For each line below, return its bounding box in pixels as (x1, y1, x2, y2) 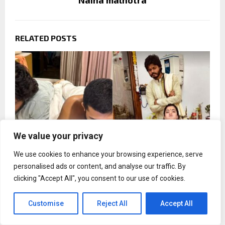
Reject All (96, 199, 128, 207)
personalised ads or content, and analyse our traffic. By (14, 162, 186, 170)
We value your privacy (14, 131, 103, 141)
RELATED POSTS (15, 33, 77, 43)
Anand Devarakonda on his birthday (15, 200, 153, 210)
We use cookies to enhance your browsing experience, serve (14, 150, 203, 158)
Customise (28, 199, 64, 207)
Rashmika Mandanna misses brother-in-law (15, 190, 186, 200)
